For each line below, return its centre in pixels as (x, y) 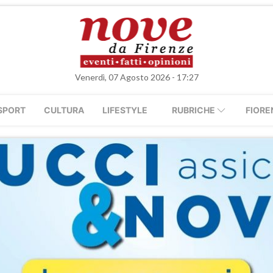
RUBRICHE (193, 110)
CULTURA (64, 110)
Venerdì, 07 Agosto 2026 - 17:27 (136, 77)
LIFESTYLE (125, 110)
